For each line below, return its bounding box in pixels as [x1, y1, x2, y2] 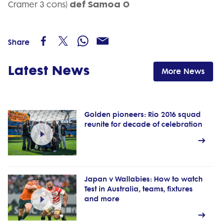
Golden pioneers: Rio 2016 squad [84, 110, 201, 119]
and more [84, 195, 119, 204]
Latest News [8, 62, 90, 79]
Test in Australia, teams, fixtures [84, 185, 193, 194]
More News [162, 66, 205, 76]
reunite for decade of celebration [84, 120, 202, 129]
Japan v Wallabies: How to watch [84, 175, 203, 184]
